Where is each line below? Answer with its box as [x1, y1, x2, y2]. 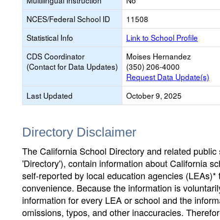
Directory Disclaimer [22, 125, 137, 139]
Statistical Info [27, 32, 73, 43]
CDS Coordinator [27, 51, 84, 61]
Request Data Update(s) [126, 71, 209, 82]
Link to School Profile [126, 32, 198, 43]
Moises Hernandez [126, 51, 191, 61]
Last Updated [27, 90, 73, 101]
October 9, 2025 [126, 90, 182, 101]
